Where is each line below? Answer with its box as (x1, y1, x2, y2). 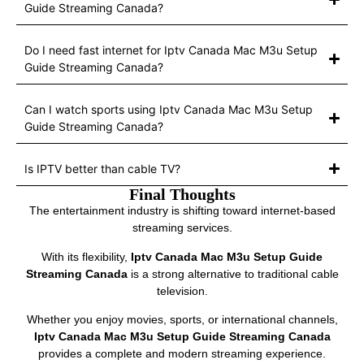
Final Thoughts (128, 185, 236, 204)
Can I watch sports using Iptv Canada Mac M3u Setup (24, 102, 313, 117)
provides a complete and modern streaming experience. (38, 347, 326, 361)
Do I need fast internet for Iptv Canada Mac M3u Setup (24, 43, 318, 58)
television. (156, 284, 208, 297)
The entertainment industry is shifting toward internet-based (28, 204, 336, 218)
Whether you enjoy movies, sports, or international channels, (26, 313, 338, 327)
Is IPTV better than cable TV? (24, 162, 180, 176)
